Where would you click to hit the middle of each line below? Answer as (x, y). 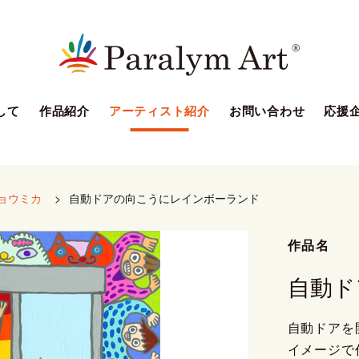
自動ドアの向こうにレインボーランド (164, 198)
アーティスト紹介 (159, 111)
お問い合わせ (267, 111)
